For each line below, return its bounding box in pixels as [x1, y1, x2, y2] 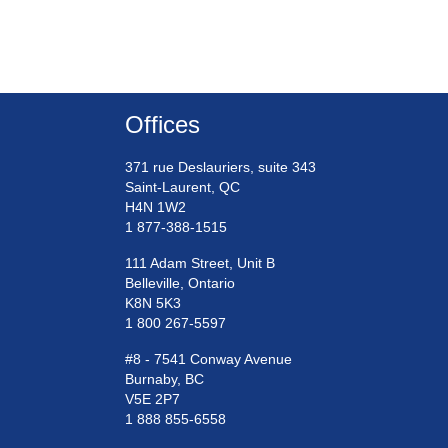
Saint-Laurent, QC [124, 179, 240, 196]
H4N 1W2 [124, 199, 186, 216]
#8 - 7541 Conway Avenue [124, 351, 292, 368]
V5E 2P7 [124, 391, 180, 408]
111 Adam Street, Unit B [124, 255, 275, 272]
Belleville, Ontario [124, 275, 235, 292]
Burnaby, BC [124, 371, 204, 388]
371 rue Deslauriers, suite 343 [124, 159, 316, 176]
